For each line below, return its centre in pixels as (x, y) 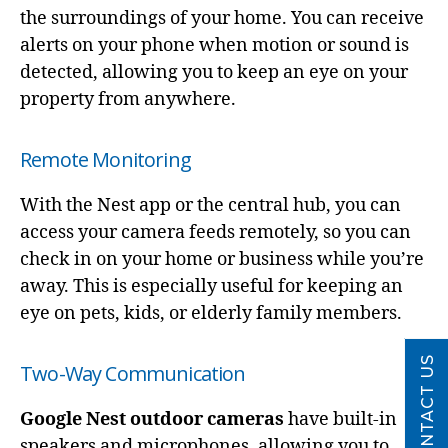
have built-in (340, 419)
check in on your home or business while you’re (222, 259)
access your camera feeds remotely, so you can (215, 232)
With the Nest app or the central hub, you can (210, 205)
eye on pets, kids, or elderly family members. (213, 313)
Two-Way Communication (133, 373)
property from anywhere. (130, 99)
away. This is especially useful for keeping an (211, 286)
